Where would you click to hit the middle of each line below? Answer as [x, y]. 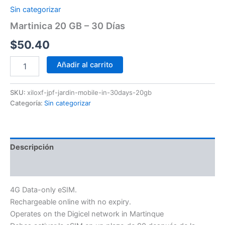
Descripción [32, 147]
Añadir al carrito [85, 65]
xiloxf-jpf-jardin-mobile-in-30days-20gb [89, 92]
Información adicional [48, 166]
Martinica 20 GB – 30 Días [68, 26]
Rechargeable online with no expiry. [71, 202]
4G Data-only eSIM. [43, 190]
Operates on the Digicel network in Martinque [87, 214]
